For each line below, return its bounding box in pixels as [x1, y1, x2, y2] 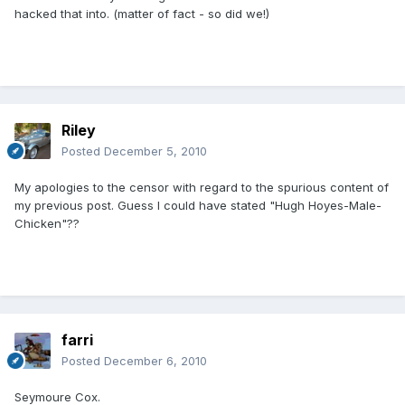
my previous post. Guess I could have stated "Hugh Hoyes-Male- [14, 198, 381, 213]
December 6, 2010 [104, 353, 207, 369]
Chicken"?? [14, 216, 80, 231]
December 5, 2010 [104, 144, 207, 159]
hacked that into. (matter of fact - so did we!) [14, 6, 269, 22]
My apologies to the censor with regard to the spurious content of [14, 180, 389, 195]
